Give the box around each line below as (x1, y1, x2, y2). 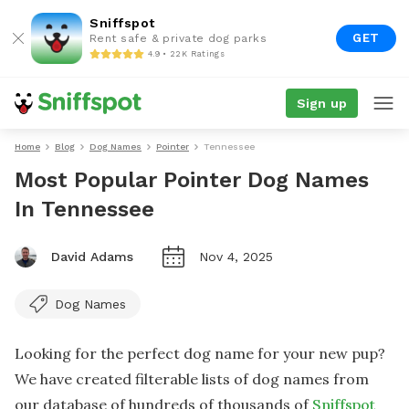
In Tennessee (15, 196, 154, 222)
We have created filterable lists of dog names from (15, 370, 369, 388)
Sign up (296, 96, 347, 110)
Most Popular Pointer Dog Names (15, 167, 369, 193)
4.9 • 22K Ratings (148, 48, 225, 58)
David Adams (51, 249, 133, 264)
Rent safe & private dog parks (89, 32, 267, 45)
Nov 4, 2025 (199, 249, 273, 264)
